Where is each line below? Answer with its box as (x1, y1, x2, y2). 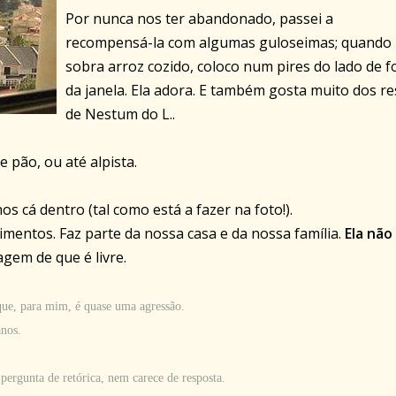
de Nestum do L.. (65, 104, 175, 125)
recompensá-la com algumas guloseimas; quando (65, 33, 392, 53)
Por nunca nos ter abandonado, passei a (65, 9, 333, 29)
